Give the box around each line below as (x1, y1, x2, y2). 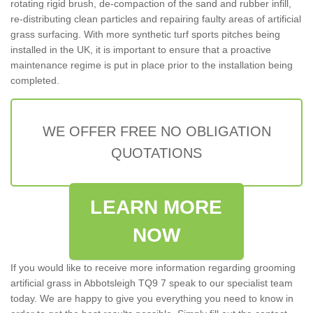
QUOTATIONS (111, 145, 202, 161)
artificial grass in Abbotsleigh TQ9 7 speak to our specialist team (10, 277, 293, 289)
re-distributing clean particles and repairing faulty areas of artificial (10, 13, 301, 24)
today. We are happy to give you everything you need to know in (10, 292, 293, 304)
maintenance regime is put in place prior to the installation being (10, 59, 293, 71)
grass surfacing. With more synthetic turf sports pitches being (10, 28, 280, 40)
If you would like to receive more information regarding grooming (10, 261, 296, 273)
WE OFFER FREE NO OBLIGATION (42, 123, 271, 139)
